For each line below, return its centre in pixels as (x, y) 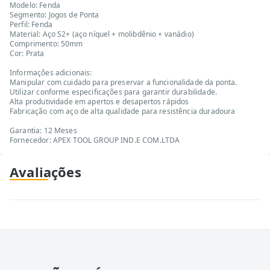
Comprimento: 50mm (46, 44)
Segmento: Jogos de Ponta (55, 15)
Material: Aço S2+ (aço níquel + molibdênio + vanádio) (102, 34)
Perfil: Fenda (31, 25)
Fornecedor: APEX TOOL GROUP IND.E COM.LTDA (95, 140)
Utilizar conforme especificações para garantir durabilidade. (113, 92)
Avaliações (46, 172)
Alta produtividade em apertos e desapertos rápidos (99, 102)
